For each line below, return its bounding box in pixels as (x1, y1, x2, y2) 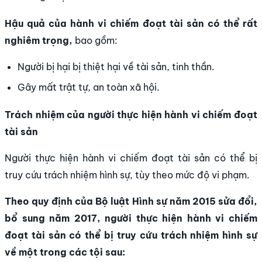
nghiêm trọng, (5, 34, 73, 46)
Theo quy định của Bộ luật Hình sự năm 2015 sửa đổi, (5, 195, 257, 207)
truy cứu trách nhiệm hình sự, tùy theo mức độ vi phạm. (5, 168, 250, 181)
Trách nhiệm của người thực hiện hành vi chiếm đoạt (5, 108, 257, 120)
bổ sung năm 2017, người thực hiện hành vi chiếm (5, 212, 257, 224)
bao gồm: (73, 34, 118, 46)
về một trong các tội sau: (5, 246, 125, 258)
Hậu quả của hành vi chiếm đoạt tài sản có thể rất (5, 17, 257, 29)
